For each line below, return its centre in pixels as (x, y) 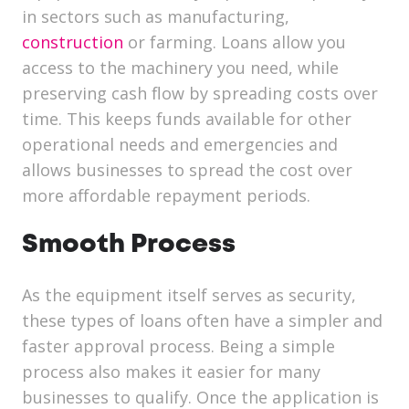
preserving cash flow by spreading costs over (200, 94)
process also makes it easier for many (171, 372)
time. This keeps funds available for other (187, 119)
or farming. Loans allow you (237, 42)
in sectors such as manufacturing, (156, 17)
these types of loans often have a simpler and (202, 321)
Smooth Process (129, 246)
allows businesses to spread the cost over (187, 170)
